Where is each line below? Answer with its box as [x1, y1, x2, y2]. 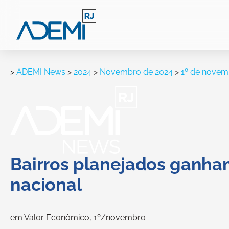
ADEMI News [16, 67, 65, 77]
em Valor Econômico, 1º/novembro [10, 213, 146, 222]
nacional [10, 174, 82, 195]
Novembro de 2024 [100, 67, 173, 77]
